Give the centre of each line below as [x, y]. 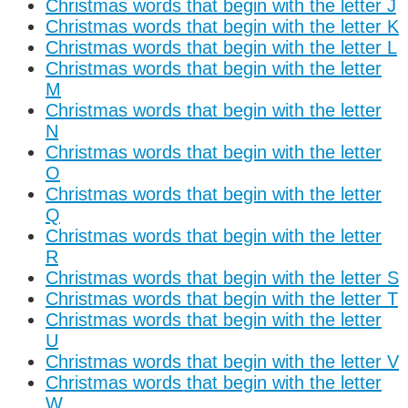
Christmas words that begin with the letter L [221, 47]
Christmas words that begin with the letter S [222, 277]
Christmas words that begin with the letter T [222, 298]
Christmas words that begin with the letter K [222, 26]
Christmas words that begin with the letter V [222, 361]
